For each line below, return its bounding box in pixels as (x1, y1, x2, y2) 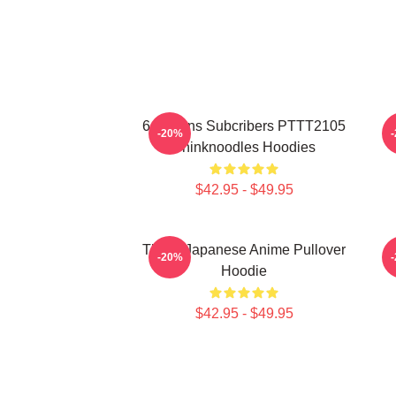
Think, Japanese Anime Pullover (142, 242, 346, 257)
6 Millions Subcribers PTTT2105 (142, 118, 346, 133)
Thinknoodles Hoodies (172, 140, 316, 155)
